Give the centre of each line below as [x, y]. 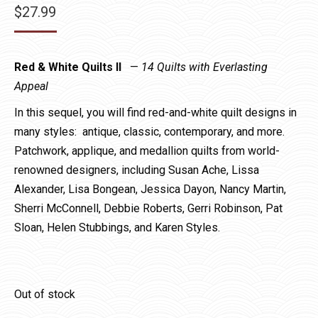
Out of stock [45, 295]
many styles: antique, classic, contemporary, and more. [151, 132]
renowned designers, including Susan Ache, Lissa [137, 170]
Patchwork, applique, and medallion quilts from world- [147, 151]
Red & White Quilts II [71, 67]
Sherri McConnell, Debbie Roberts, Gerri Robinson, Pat [148, 209]
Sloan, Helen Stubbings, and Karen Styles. [117, 228]
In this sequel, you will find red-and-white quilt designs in [155, 113]
